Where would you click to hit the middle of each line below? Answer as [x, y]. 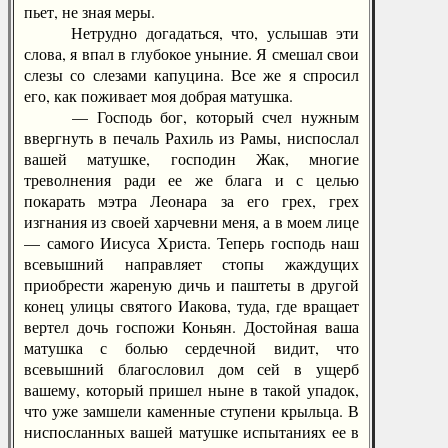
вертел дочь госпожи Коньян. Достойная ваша [191, 326]
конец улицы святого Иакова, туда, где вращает [191, 305]
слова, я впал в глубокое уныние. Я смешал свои [191, 53]
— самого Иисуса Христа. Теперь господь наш [191, 242]
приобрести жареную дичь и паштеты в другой [191, 284]
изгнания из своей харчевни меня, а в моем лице [191, 221]
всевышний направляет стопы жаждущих [191, 263]
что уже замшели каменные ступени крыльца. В [191, 410]
